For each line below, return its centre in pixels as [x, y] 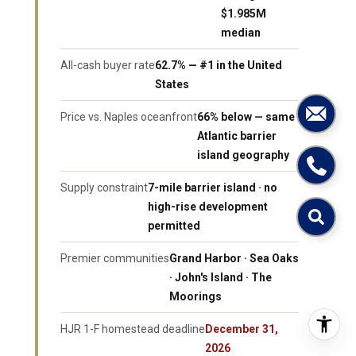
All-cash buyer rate [108, 66]
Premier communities [115, 259]
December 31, [242, 329]
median [241, 33]
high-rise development [208, 207]
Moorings [195, 297]
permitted [174, 226]
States [172, 85]
